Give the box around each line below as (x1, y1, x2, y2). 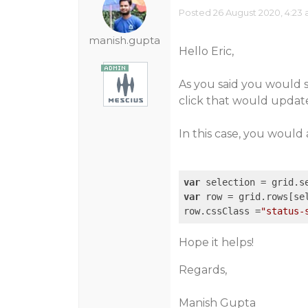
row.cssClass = (183, 206, 261, 217)
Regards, (178, 263, 227, 276)
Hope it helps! (178, 236, 254, 249)
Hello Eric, (178, 45, 234, 58)
